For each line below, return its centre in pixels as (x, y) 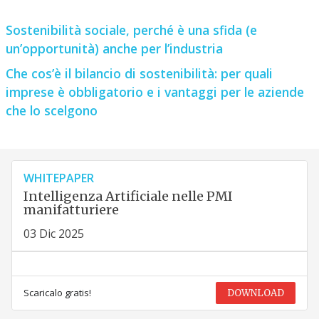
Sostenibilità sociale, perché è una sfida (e (131, 30)
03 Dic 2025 (53, 233)
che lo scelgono (51, 110)
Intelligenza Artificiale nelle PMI (128, 196)
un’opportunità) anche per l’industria (114, 49)
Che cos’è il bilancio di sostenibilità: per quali (139, 73)
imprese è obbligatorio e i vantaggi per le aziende (155, 91)
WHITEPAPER (58, 178)
